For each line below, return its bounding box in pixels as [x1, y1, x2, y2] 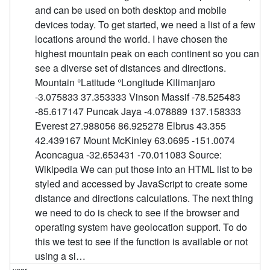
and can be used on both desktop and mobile [35, 2, 227, 17]
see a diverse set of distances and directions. [35, 60, 227, 75]
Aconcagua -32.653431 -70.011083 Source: [35, 147, 222, 162]
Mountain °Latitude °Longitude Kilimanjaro [35, 75, 216, 89]
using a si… [35, 248, 86, 263]
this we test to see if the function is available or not [35, 234, 248, 248]
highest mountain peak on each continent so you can [35, 46, 260, 60]
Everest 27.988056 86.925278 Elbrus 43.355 [35, 118, 227, 133]
